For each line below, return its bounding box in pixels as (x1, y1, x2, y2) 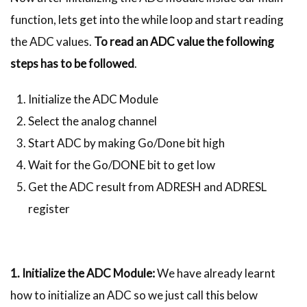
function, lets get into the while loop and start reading (10, 12, 284, 27)
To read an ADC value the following (94, 34, 274, 49)
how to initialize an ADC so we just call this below (10, 287, 258, 302)
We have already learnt (155, 265, 275, 280)
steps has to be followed (10, 56, 134, 71)
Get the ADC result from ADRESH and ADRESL (27, 179, 267, 194)
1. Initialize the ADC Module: (10, 265, 155, 280)
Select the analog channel (27, 113, 157, 128)
